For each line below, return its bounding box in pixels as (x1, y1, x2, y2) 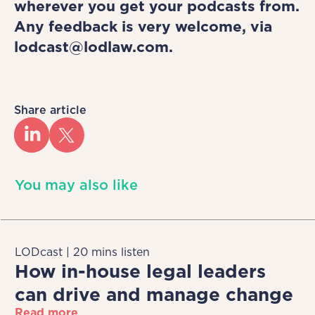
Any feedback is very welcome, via (14, 18, 272, 36)
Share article (14, 103, 86, 117)
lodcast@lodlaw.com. (14, 38, 173, 56)
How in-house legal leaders (15, 260, 266, 283)
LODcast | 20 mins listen (15, 245, 150, 259)
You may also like (15, 176, 138, 194)
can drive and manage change (15, 283, 293, 306)
